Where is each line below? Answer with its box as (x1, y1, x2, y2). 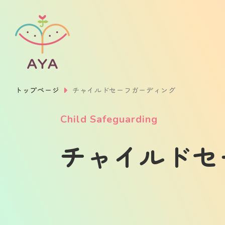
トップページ (15, 85, 60, 95)
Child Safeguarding (60, 112, 158, 126)
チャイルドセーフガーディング (72, 85, 176, 95)
